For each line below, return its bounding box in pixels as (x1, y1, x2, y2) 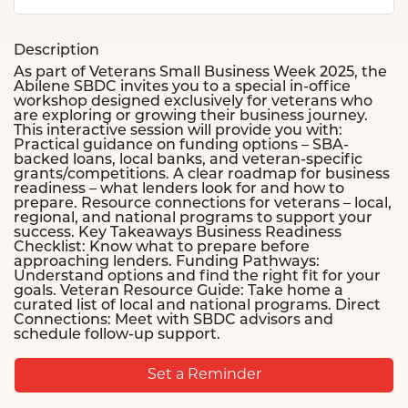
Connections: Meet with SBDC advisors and (14, 312, 333, 328)
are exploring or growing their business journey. (14, 108, 368, 124)
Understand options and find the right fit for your (14, 269, 381, 284)
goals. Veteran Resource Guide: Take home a (14, 283, 343, 299)
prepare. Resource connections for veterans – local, (14, 196, 392, 211)
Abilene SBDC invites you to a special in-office (14, 79, 351, 95)
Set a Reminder (147, 367, 261, 382)
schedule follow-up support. (14, 327, 220, 342)
